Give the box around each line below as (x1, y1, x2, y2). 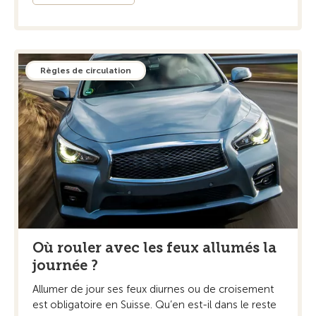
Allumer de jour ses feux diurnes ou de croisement (32, 282, 274, 296)
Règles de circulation (40, 66, 131, 76)
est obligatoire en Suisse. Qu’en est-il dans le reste (32, 298, 276, 311)
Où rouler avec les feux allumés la (32, 238, 276, 256)
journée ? (32, 256, 98, 274)
